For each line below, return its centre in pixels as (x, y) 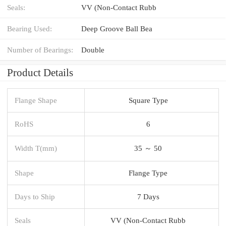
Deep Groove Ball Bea (117, 28)
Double (93, 49)
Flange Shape (36, 100)
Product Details (40, 72)
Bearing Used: (30, 28)
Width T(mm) (36, 148)
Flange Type (148, 173)
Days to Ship (35, 196)
